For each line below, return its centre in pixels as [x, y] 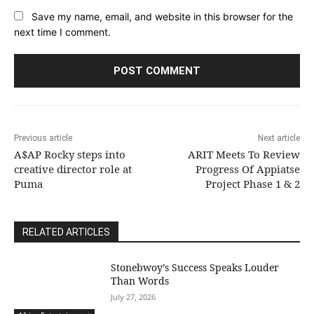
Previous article [43, 138]
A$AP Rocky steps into [70, 154]
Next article [279, 138]
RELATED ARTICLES [66, 232]
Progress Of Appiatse [247, 169]
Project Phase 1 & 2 [252, 183]
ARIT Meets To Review [244, 154]
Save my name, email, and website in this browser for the [162, 16]
